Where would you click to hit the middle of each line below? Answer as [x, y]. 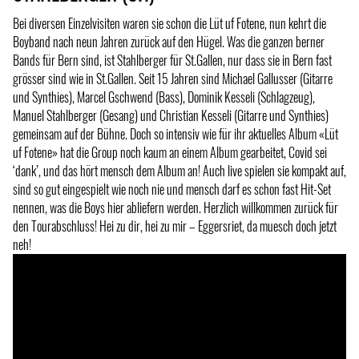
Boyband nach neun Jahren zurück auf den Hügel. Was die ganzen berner [169, 42]
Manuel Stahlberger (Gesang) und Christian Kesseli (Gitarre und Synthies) [171, 116]
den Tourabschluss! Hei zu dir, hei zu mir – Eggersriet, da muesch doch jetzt [175, 226]
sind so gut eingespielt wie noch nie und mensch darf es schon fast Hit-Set [172, 190]
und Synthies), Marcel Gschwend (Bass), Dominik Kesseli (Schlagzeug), [164, 97]
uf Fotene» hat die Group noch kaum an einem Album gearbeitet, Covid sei [170, 153]
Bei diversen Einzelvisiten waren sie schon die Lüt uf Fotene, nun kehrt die [169, 24]
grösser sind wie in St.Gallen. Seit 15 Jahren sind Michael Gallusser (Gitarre [173, 79]
